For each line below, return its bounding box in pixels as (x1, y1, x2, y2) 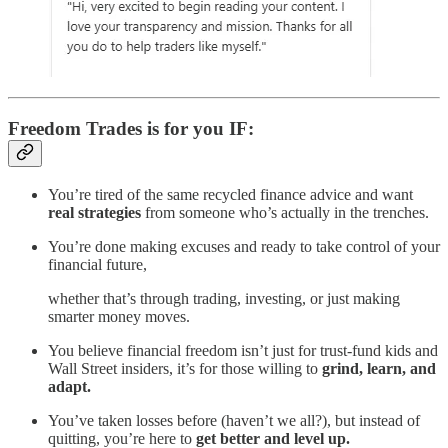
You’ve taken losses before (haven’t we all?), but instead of (48, 411, 420, 429)
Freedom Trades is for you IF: (8, 117, 254, 139)
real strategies (48, 203, 141, 221)
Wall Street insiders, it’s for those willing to (48, 359, 322, 377)
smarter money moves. (48, 307, 190, 325)
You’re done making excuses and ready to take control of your (48, 237, 440, 255)
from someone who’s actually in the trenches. (141, 203, 429, 221)
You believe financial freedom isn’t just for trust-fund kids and (48, 341, 438, 359)
